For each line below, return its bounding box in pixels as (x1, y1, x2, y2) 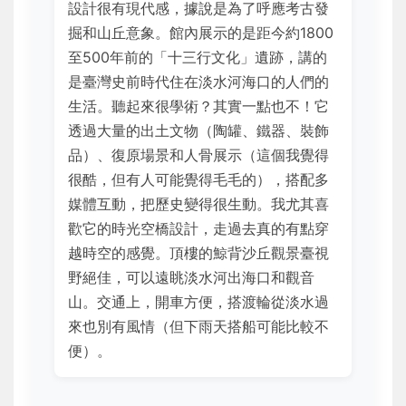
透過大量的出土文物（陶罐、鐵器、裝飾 (68, 121, 329, 140)
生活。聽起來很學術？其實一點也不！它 (68, 97, 329, 116)
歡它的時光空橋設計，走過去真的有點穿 (68, 219, 329, 238)
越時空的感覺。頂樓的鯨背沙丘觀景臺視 (68, 244, 329, 263)
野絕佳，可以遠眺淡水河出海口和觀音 (68, 268, 314, 287)
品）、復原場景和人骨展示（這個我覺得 (68, 146, 329, 165)
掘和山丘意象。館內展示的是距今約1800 (68, 24, 333, 43)
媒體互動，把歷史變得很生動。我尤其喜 (68, 195, 329, 214)
